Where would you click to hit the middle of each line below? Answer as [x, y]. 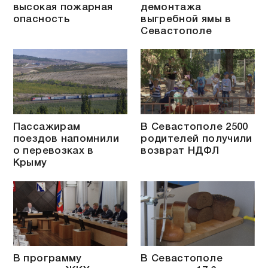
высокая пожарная [63, 7]
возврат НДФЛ [180, 151]
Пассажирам [47, 127]
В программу [47, 259]
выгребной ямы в [186, 19]
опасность [41, 19]
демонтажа [171, 7]
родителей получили [197, 139]
